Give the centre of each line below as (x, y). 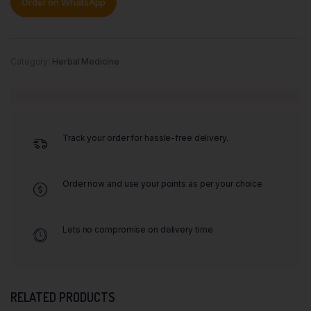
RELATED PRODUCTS (62, 297)
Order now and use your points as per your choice (163, 184)
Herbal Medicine (86, 61)
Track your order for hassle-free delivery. (145, 138)
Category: (31, 61)
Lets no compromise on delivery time (138, 229)
